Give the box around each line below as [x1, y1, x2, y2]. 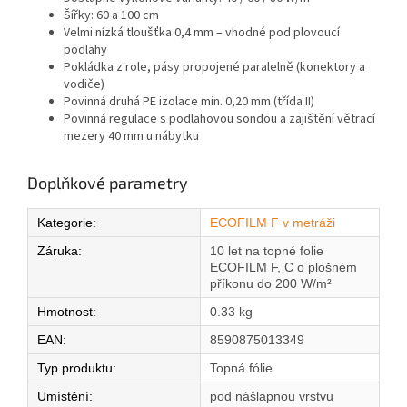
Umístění [37, 389, 89, 404]
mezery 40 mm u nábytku [64, 127, 199, 146]
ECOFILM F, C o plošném [210, 260, 357, 275]
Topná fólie [210, 361, 273, 376]
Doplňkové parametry [27, 173, 188, 194]
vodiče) [64, 75, 104, 94]
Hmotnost [37, 304, 93, 320]
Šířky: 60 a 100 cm [64, 6, 159, 25]
